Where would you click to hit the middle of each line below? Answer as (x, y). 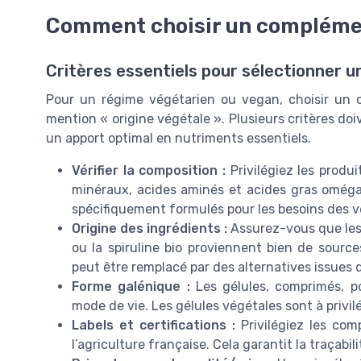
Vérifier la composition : (149, 171)
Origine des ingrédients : (150, 229)
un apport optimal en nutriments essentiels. (178, 139)
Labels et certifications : (154, 326)
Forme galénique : (131, 287)
